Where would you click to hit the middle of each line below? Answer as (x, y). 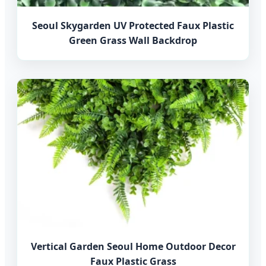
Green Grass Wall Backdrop (133, 41)
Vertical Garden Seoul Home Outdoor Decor (133, 247)
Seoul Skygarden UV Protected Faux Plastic (133, 26)
